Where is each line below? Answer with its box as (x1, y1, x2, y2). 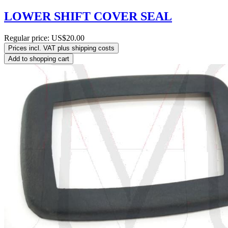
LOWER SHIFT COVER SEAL (4, 9, 172, 23)
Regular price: (4, 33, 51, 42)
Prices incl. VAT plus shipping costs (8, 44, 115, 52)
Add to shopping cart (8, 54, 69, 63)
